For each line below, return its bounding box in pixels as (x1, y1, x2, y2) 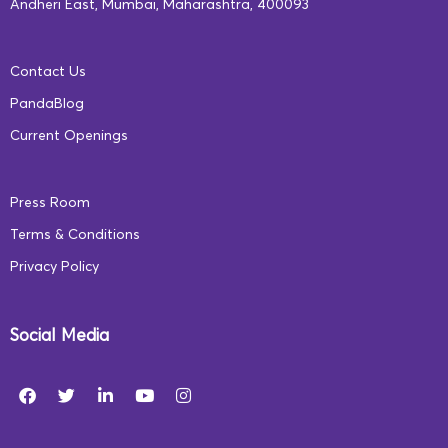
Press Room (10, 196, 90, 211)
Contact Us (10, 65, 86, 80)
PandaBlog (10, 97, 84, 112)
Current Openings (10, 129, 128, 144)
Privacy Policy (10, 260, 99, 275)
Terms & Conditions (10, 228, 140, 243)
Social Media (10, 328, 109, 346)
